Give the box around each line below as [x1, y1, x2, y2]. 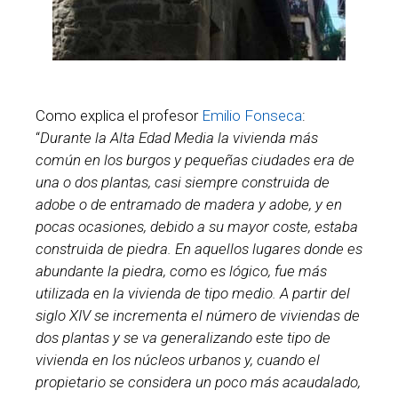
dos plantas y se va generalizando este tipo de [36, 329, 330, 347]
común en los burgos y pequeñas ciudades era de [36, 151, 354, 170]
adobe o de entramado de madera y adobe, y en [36, 195, 342, 214]
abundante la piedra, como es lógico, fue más [36, 262, 327, 281]
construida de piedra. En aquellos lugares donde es [36, 240, 362, 259]
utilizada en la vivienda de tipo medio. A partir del [36, 284, 350, 303]
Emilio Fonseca [202, 107, 302, 125]
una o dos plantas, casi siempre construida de [36, 173, 330, 192]
